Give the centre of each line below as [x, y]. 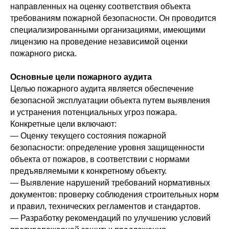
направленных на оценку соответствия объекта [100, 6]
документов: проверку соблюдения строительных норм [114, 194]
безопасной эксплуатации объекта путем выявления [110, 100]
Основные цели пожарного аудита [81, 77]
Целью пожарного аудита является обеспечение [102, 89]
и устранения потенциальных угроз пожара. [94, 112]
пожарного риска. [43, 53]
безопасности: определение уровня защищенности [107, 147]
